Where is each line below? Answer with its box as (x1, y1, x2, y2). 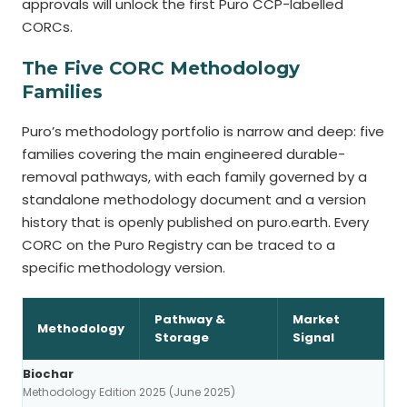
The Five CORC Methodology (22, 57, 300, 79)
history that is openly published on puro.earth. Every (22, 213, 369, 232)
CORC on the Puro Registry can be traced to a (22, 235, 335, 254)
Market (293, 311, 340, 328)
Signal (293, 329, 334, 346)
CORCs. (22, 17, 73, 36)
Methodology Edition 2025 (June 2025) (23, 384, 235, 400)
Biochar (23, 365, 74, 382)
